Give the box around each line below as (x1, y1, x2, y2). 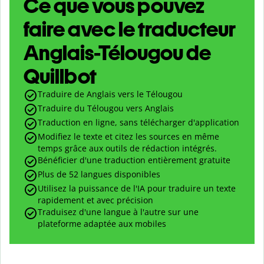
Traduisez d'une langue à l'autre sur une (38, 206, 199, 218)
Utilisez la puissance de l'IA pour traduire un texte (38, 183, 236, 194)
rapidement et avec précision (38, 194, 153, 206)
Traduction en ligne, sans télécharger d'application (38, 117, 239, 128)
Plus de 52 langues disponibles (38, 169, 160, 180)
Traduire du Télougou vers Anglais (38, 103, 174, 114)
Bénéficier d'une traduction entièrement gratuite (38, 154, 230, 166)
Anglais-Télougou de (24, 40, 211, 66)
